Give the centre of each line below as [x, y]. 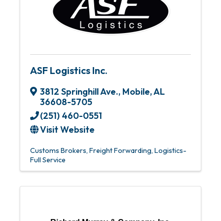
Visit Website [67, 129]
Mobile [136, 92]
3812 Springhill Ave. [79, 92]
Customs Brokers [58, 150]
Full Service [48, 160]
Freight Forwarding [120, 150]
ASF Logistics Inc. [69, 70]
